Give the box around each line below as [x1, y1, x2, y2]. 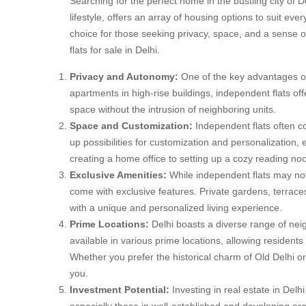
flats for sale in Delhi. [70, 44, 160, 55]
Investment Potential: [70, 283, 169, 295]
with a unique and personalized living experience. [70, 201, 282, 213]
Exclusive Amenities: [70, 169, 167, 180]
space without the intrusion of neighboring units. [70, 103, 276, 115]
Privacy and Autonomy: [70, 70, 178, 82]
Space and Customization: [70, 120, 193, 131]
